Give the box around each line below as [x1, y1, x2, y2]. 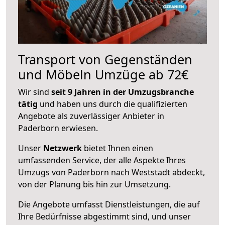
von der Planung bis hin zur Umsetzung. [18, 178, 171, 190]
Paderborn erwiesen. [18, 122, 98, 134]
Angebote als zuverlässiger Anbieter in [18, 110, 164, 122]
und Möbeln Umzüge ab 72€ [18, 65, 188, 83]
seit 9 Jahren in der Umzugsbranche [51, 86, 194, 97]
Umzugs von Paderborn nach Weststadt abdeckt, [18, 166, 205, 178]
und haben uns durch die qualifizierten [38, 98, 187, 109]
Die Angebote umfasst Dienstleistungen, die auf [18, 198, 200, 210]
